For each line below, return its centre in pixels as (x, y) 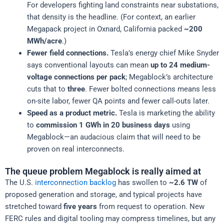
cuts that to (47, 89)
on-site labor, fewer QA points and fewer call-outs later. (118, 101)
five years (80, 206)
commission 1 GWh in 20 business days (103, 125)
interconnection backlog (75, 182)
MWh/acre (44, 41)
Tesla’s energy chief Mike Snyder (163, 53)
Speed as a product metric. (72, 113)
